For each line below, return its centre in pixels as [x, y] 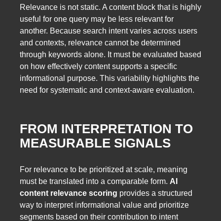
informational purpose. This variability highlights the [110, 78]
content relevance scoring [69, 193]
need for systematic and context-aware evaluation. [107, 90]
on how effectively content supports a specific [98, 66]
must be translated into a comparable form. [95, 181]
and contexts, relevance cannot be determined [100, 42]
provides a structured [155, 193]
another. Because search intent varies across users [109, 31]
